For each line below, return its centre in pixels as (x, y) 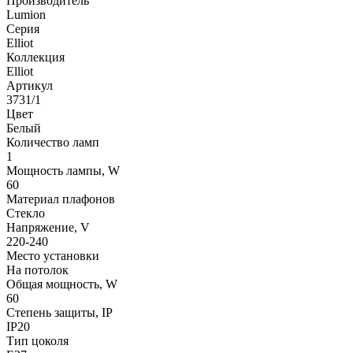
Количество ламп (53, 142)
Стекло (26, 213)
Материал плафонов (61, 199)
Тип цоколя (37, 340)
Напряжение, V (48, 227)
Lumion (26, 14)
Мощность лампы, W (63, 170)
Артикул (30, 85)
